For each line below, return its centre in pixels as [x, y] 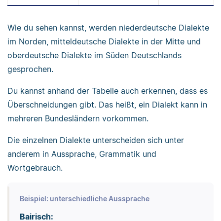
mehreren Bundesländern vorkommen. [78, 118]
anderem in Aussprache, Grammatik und [82, 154]
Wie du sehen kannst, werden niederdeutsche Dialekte [108, 27]
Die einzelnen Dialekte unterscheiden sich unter [96, 140]
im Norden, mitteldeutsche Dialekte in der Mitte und [104, 41]
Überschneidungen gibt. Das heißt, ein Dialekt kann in [107, 104]
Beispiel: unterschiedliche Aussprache [84, 199]
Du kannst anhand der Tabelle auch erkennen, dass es [108, 91]
